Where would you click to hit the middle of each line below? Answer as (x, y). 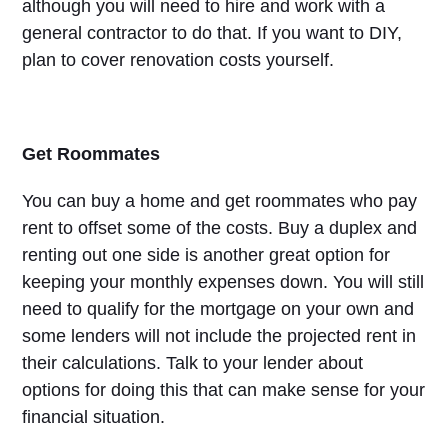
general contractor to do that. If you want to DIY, (212, 33)
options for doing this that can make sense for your (224, 390)
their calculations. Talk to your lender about (193, 363)
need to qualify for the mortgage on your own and (218, 309)
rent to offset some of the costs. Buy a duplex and (220, 228)
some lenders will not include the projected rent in (219, 336)
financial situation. (94, 417)
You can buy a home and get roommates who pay (220, 201)
